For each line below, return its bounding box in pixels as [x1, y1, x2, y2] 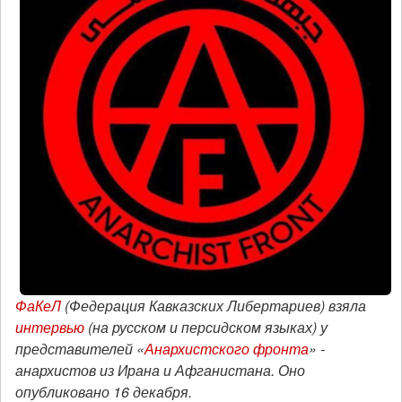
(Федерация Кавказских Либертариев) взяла [61, 295, 366, 316]
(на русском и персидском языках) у [84, 317, 328, 337]
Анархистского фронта [144, 338, 309, 359]
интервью [15, 317, 84, 337]
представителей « [15, 338, 144, 359]
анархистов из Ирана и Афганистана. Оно [15, 360, 305, 380]
